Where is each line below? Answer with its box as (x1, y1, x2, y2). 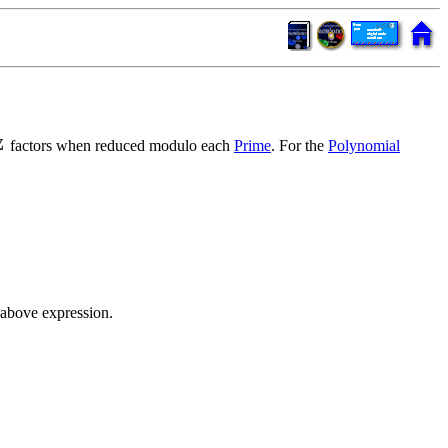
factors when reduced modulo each (6, 136, 234, 154)
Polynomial (328, 136, 400, 154)
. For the (271, 136, 328, 154)
